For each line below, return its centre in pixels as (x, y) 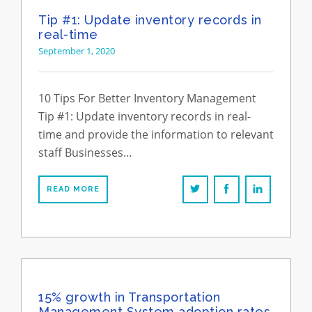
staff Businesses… (85, 153)
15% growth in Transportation (129, 297)
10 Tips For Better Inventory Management (147, 98)
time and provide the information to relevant (156, 134)
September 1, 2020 (77, 51)
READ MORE (73, 189)
